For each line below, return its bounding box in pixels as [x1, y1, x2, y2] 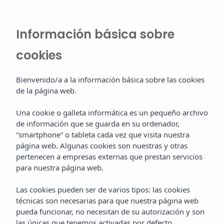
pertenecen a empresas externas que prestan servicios [16, 151, 202, 161]
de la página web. [16, 85, 76, 95]
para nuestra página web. [16, 162, 103, 172]
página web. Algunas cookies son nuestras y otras [16, 140, 187, 150]
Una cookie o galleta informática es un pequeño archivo [16, 107, 208, 117]
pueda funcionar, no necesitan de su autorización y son [16, 206, 204, 216]
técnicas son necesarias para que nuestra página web [16, 195, 198, 205]
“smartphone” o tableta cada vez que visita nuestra [16, 129, 189, 139]
